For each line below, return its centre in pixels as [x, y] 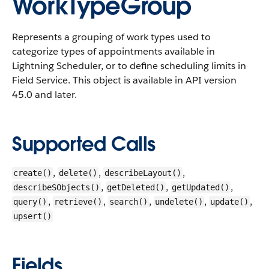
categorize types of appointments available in [113, 51]
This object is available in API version [153, 80]
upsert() [32, 216]
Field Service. [41, 80]
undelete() [179, 202]
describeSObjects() [56, 187]
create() [32, 173]
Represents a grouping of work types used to [111, 37]
